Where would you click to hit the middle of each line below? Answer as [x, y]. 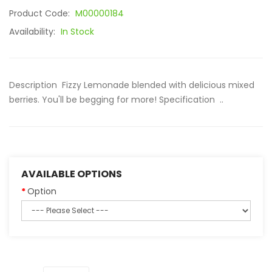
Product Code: [41, 13]
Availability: [33, 32]
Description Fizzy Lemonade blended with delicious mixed [132, 85]
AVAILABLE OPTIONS [72, 174]
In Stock [77, 32]
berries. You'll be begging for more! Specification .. [116, 100]
